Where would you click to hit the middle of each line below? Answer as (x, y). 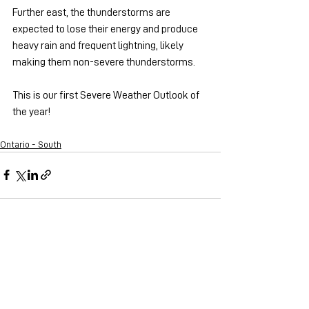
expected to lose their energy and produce (106, 29)
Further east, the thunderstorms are (92, 12)
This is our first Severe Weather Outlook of (107, 95)
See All (207, 253)
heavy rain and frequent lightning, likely (99, 45)
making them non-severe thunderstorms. (104, 62)
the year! (31, 111)
